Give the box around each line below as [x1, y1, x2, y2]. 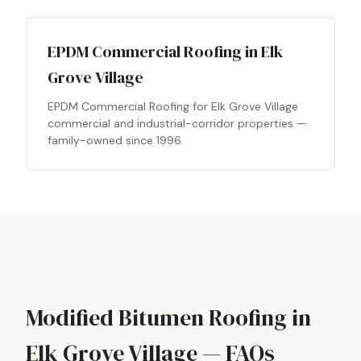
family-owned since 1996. [48, 133, 183, 147]
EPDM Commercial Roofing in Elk [48, 40, 283, 63]
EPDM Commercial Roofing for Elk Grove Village [48, 99, 298, 114]
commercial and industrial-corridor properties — [48, 116, 306, 131]
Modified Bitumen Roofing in [26, 302, 311, 333]
